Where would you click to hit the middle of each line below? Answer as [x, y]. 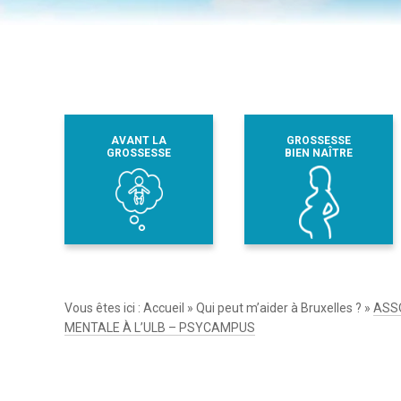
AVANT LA [139, 140]
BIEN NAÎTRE [318, 153]
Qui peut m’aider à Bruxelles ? [279, 307]
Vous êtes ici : [104, 307]
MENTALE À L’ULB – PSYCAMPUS [160, 327]
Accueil [164, 307]
